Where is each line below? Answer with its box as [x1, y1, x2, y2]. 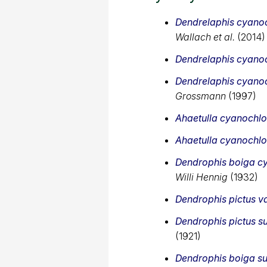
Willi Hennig [175, 170, 228, 183]
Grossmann [175, 89, 226, 102]
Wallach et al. [175, 30, 235, 43]
